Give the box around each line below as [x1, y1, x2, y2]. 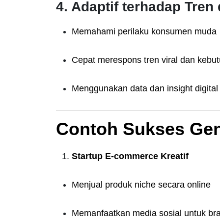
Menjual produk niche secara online [72, 180, 211, 190]
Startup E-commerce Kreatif [72, 151, 189, 161]
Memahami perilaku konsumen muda [72, 27, 217, 36]
